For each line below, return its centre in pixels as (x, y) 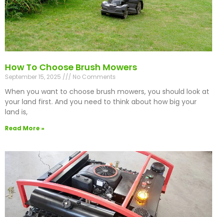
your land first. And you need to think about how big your (101, 102)
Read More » (25, 128)
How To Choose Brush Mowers (71, 67)
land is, (16, 112)
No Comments (93, 77)
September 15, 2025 (34, 77)
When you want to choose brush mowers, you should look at (107, 92)
